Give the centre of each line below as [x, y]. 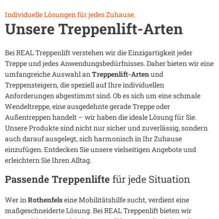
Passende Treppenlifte [59, 179]
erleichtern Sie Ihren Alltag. [48, 160]
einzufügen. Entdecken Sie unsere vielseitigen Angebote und [100, 150]
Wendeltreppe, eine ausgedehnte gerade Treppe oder [88, 107]
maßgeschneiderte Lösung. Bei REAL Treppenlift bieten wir [98, 211]
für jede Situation [151, 179]
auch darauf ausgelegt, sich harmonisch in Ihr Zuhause [93, 139]
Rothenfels [45, 200]
